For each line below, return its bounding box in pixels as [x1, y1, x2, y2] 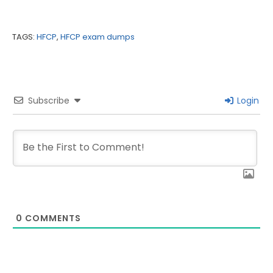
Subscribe [28, 94, 69, 107]
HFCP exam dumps [60, 31, 135, 43]
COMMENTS [23, 212, 81, 225]
